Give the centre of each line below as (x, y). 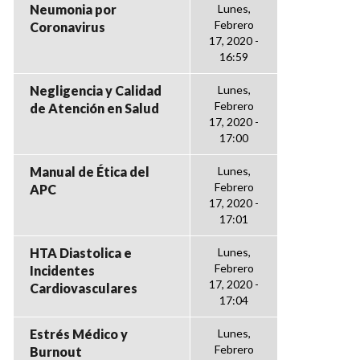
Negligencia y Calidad (96, 90)
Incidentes (62, 270)
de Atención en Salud (94, 108)
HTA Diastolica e (81, 253)
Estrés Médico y (79, 334)
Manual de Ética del (90, 172)
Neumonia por (73, 9)
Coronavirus (67, 27)
